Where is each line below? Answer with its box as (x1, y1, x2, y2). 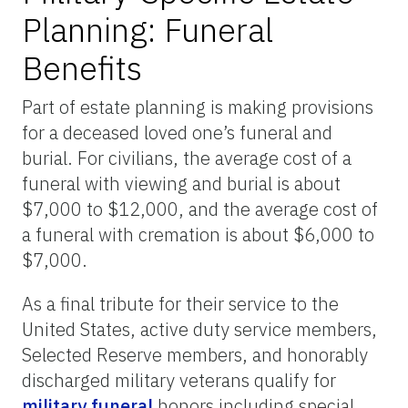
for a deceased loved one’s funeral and (22, 119, 332, 145)
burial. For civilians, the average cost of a (22, 145, 352, 170)
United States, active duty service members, (22, 316, 377, 342)
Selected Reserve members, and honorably (22, 342, 368, 367)
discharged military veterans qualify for (22, 367, 336, 393)
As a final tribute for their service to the (22, 291, 339, 316)
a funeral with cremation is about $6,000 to (22, 221, 374, 247)
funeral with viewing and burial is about (22, 170, 341, 196)
